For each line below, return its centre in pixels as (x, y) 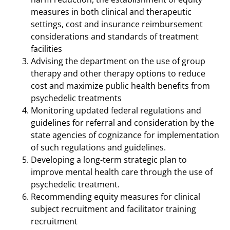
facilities (46, 49)
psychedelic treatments (76, 98)
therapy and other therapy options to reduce (118, 73)
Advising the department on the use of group (118, 61)
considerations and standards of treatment (115, 36)
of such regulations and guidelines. (98, 147)
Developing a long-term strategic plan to (109, 160)
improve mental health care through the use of (122, 172)
